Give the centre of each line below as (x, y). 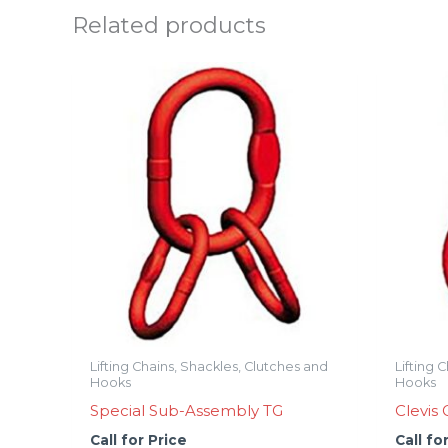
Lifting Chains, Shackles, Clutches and (209, 366)
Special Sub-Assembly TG (186, 411)
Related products (169, 25)
